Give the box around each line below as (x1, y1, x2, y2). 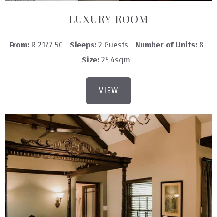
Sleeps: (69, 40, 98, 49)
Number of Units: (135, 40, 199, 49)
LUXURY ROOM (68, 11, 149, 26)
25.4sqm (101, 55, 130, 64)
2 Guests (98, 40, 128, 49)
